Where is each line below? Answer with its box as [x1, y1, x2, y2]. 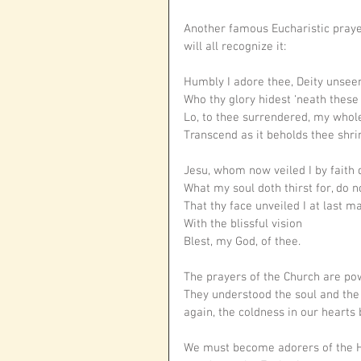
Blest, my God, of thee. [184, 234, 304, 250]
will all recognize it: [184, 39, 289, 55]
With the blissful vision [184, 217, 302, 232]
